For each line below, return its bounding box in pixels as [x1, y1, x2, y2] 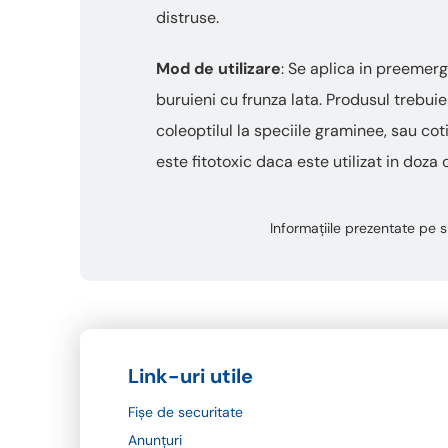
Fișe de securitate [128, 403, 243, 421]
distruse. [156, 7, 219, 28]
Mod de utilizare [156, 58, 281, 79]
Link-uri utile [128, 363, 253, 389]
